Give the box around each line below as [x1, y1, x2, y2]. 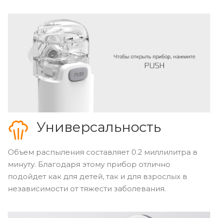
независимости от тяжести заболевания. [8, 184, 166, 194]
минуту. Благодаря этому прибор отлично [8, 160, 170, 169]
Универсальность [36, 119, 161, 136]
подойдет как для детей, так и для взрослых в [8, 172, 187, 182]
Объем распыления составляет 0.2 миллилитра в [8, 147, 198, 157]
